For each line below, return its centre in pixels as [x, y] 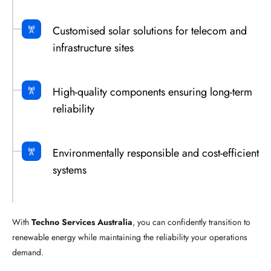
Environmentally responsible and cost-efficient [156, 153]
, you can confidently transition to [191, 222]
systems [70, 170]
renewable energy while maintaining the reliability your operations [130, 237]
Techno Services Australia [82, 222]
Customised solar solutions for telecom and [150, 31]
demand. [28, 252]
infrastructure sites [93, 48]
